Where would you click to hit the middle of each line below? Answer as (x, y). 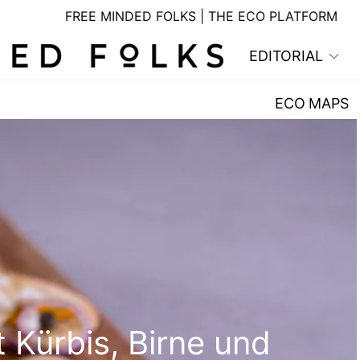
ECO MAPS (311, 103)
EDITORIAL (286, 56)
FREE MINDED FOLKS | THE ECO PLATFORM (202, 16)
